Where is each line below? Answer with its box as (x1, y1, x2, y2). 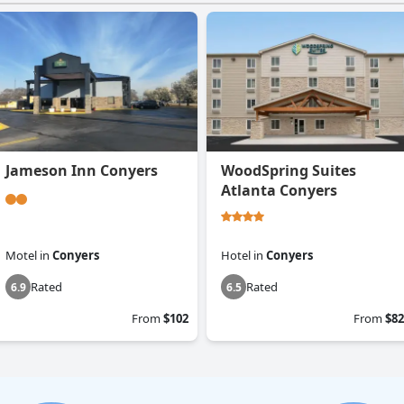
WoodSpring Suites (221, 161, 356, 181)
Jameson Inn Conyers (5, 161, 158, 181)
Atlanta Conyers (221, 180, 337, 201)
